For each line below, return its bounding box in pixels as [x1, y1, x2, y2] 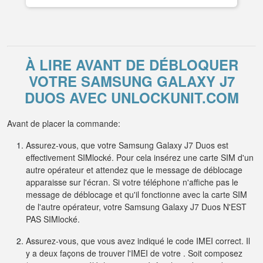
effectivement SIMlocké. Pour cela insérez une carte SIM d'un [26, 151, 254, 163]
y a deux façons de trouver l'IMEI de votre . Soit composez [26, 247, 242, 259]
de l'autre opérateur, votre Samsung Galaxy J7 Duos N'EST [26, 201, 247, 213]
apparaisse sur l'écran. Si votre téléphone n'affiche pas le [26, 176, 238, 188]
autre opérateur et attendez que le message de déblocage [26, 164, 242, 176]
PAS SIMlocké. [26, 213, 80, 225]
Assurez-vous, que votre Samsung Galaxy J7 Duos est [26, 139, 228, 151]
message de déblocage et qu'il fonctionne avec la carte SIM [26, 188, 247, 200]
